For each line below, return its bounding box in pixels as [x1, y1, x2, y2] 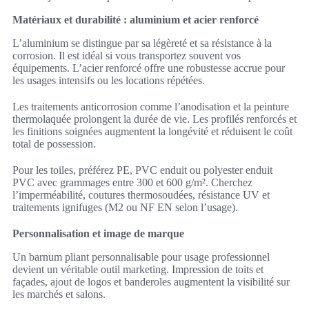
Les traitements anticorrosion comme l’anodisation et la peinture [12, 100, 289, 112]
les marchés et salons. [12, 288, 106, 300]
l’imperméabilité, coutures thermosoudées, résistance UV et [12, 188, 270, 201]
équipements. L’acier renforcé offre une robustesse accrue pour [12, 61, 285, 74]
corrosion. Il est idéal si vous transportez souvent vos [12, 49, 241, 61]
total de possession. [12, 137, 96, 150]
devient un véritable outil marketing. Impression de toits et [12, 263, 263, 275]
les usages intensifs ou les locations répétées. [12, 74, 205, 86]
